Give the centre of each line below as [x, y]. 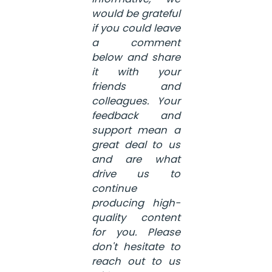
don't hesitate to [136, 246]
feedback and [136, 115]
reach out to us [136, 261]
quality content [136, 217]
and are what [136, 159]
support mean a [136, 130]
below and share [136, 57]
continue [114, 188]
